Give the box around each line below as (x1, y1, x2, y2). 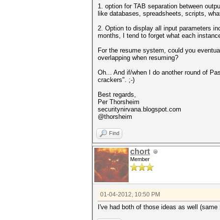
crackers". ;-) (98, 76, 135, 83)
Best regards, (98, 91, 136, 98)
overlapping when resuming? (98, 54, 178, 61)
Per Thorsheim (98, 98, 139, 106)
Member (130, 156, 150, 162)
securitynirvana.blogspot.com (98, 106, 181, 113)
